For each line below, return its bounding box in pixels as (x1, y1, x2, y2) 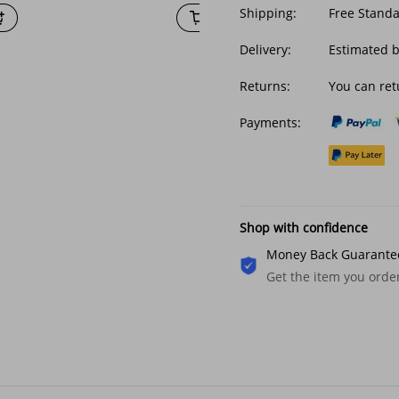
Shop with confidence (240, 219, 368, 236)
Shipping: (240, 4, 297, 21)
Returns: (240, 77, 290, 94)
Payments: (240, 114, 301, 131)
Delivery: (240, 41, 291, 58)
